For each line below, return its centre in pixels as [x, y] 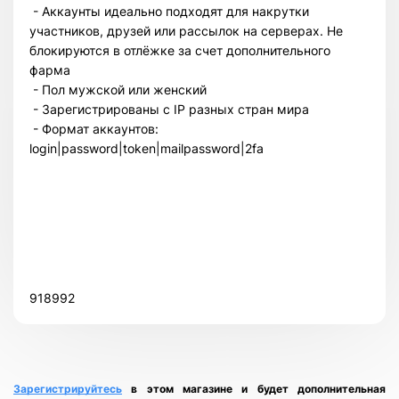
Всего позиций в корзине [111, 169]
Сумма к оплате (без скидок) [124, 208]
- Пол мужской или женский [118, 90]
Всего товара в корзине [107, 189]
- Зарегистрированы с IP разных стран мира [169, 109]
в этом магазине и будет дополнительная [259, 389]
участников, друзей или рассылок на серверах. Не [186, 31]
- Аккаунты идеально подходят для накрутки [169, 11]
